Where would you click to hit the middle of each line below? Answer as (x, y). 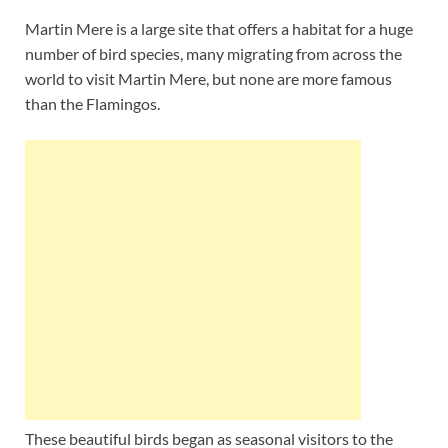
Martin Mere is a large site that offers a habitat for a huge (219, 28)
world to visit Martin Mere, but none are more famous (208, 78)
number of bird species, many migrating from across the (213, 53)
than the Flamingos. (92, 103)
